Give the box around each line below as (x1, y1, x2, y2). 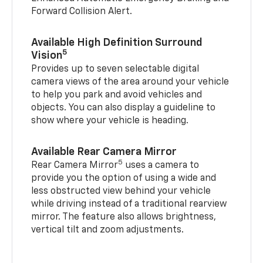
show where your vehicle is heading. (31, 116, 189, 126)
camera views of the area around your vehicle (31, 77, 230, 87)
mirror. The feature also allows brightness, (31, 212, 217, 222)
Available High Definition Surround (31, 37, 203, 48)
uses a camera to (123, 160, 200, 170)
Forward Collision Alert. (31, 6, 133, 16)
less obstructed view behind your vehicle (31, 186, 211, 196)
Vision (31, 50, 63, 61)
